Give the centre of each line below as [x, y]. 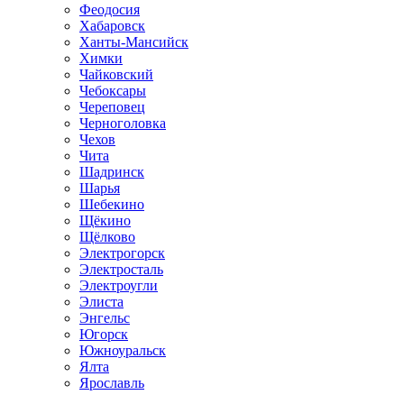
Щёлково [107, 237]
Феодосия [110, 9]
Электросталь [121, 269]
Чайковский [116, 74]
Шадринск [112, 172]
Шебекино [112, 204]
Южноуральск [123, 350]
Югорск [104, 334]
